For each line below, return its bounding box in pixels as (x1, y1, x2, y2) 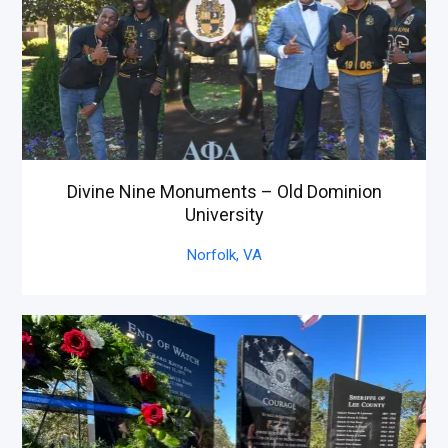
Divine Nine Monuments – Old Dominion (66, 180, 382, 202)
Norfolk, (186, 245, 243, 264)
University (184, 203, 264, 225)
